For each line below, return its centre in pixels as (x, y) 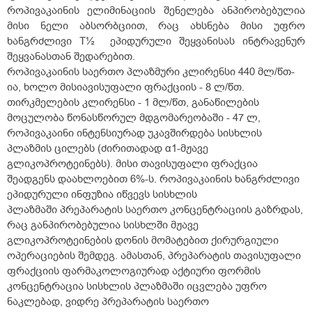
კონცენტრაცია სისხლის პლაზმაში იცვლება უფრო (137, 287)
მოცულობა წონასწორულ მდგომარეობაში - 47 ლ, (135, 118)
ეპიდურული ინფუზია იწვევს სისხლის (102, 195)
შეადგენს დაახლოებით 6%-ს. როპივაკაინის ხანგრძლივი (153, 179)
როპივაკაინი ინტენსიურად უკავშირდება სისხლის (134, 133)
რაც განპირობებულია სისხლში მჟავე (103, 225)
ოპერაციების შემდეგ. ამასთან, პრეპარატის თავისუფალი (154, 256)
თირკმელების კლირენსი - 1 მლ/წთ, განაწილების (133, 103)
